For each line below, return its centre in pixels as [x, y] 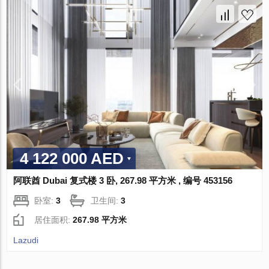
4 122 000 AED [72, 159]
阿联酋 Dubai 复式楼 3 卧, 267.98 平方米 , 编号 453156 [123, 181]
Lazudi [26, 240]
